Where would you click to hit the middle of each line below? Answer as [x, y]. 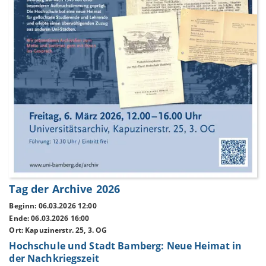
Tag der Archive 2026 [65, 189]
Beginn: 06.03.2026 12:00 [53, 205]
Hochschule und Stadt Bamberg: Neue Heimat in [126, 246]
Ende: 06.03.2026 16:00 [49, 218]
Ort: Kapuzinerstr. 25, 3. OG [58, 230]
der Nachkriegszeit [54, 258]
